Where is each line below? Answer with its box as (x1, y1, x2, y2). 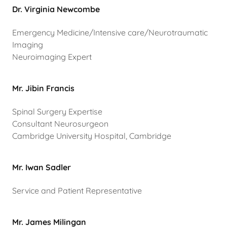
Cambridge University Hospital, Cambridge (12, 131, 171, 141)
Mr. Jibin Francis (12, 83, 74, 94)
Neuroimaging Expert (12, 52, 92, 62)
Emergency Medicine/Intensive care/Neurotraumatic (12, 27, 208, 38)
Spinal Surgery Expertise (12, 106, 102, 117)
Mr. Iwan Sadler (12, 162, 71, 173)
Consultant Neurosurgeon (12, 119, 108, 129)
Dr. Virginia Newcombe (12, 4, 100, 15)
